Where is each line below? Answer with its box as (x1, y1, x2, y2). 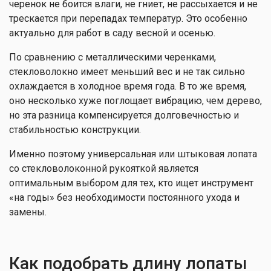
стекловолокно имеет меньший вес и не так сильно (9, 66, 245, 77)
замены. (9, 206, 47, 218)
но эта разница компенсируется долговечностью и (9, 109, 239, 121)
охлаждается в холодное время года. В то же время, (9, 80, 246, 92)
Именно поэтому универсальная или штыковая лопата (9, 148, 257, 160)
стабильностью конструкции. (9, 124, 141, 135)
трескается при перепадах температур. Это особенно (9, 13, 247, 24)
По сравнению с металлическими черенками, (9, 51, 216, 63)
